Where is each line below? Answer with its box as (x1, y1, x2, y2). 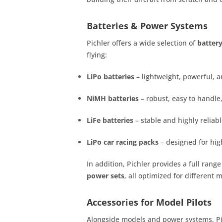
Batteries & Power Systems (87, 20, 208, 32)
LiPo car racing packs (87, 137, 159, 147)
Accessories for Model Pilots (87, 196, 212, 208)
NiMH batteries (87, 94, 139, 103)
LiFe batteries (87, 115, 133, 125)
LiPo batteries (87, 72, 134, 81)
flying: (87, 50, 107, 59)
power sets (87, 171, 124, 180)
